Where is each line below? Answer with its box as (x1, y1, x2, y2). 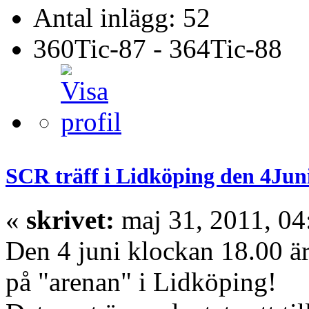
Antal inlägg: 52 (33, 2, 210, 32)
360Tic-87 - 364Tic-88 (33, 33, 282, 63)
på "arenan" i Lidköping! (6, 267, 277, 297)
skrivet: (26, 205, 114, 235)
